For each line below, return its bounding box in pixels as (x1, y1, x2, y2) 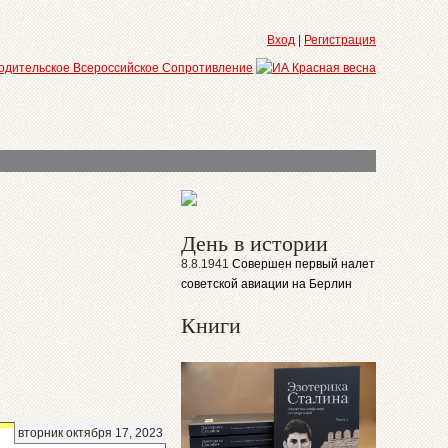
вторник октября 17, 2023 (18, 426, 163, 440)
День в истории (181, 228, 328, 257)
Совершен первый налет (232, 257, 375, 271)
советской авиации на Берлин (181, 277, 352, 291)
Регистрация (304, 33, 376, 47)
